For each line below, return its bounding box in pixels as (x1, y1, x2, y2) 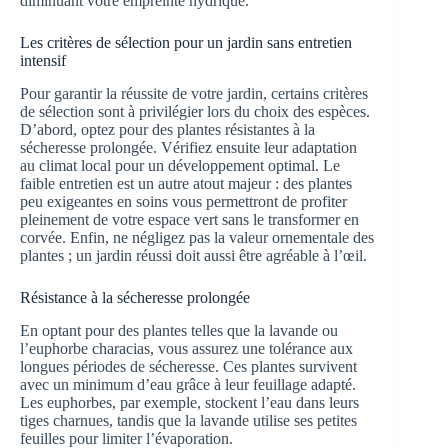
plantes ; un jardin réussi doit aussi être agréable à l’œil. (20, 247, 367, 265)
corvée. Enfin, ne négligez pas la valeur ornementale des (20, 229, 374, 247)
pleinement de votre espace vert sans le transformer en (20, 211, 359, 229)
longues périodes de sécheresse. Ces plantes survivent (20, 357, 357, 375)
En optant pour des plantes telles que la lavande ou (20, 321, 338, 339)
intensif (20, 52, 66, 70)
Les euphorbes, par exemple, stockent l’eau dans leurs (20, 393, 359, 411)
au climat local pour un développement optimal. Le (20, 157, 340, 175)
